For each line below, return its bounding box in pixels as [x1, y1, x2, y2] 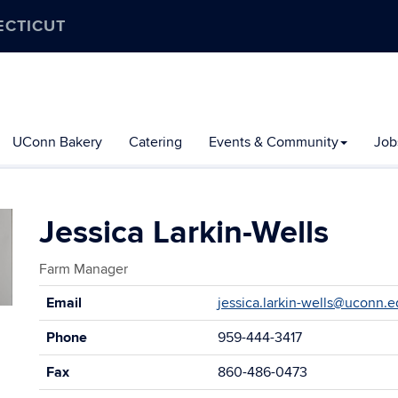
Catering [129, 133, 182, 151]
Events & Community [209, 133, 338, 151]
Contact [38, 285, 87, 303]
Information [38, 305, 109, 322]
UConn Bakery [12, 133, 102, 151]
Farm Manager [39, 260, 128, 278]
